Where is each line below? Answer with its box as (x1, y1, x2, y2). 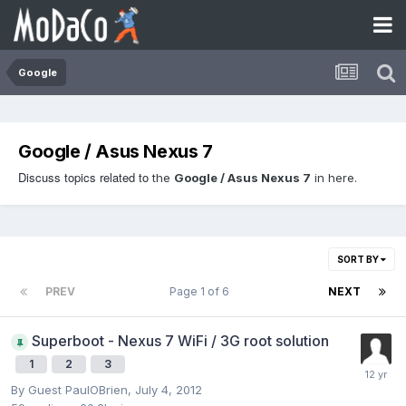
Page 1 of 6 (169, 284, 235, 298)
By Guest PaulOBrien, (11, 382, 135, 397)
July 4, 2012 (135, 382, 202, 397)
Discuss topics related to (18, 168, 149, 186)
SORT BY (337, 253, 381, 265)
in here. (311, 169, 357, 185)
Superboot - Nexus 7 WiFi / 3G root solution (32, 331, 329, 350)
